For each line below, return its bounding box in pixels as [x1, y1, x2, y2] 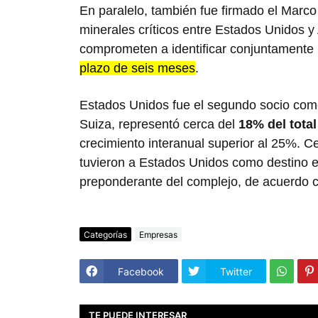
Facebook [118, 265, 164, 278]
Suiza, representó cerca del [79, 117, 238, 132]
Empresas [139, 229, 177, 240]
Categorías [84, 229, 127, 240]
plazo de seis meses [79, 61, 195, 76]
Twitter [220, 265, 252, 278]
